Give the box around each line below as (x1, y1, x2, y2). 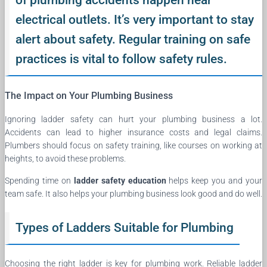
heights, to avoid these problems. (5, 153, 126, 163)
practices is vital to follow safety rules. (15, 51, 227, 66)
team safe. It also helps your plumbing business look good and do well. (5, 188, 262, 198)
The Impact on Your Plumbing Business (5, 89, 173, 101)
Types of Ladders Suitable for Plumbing (15, 220, 234, 235)
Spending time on (5, 175, 74, 185)
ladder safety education (73, 175, 166, 185)
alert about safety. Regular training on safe (15, 32, 250, 46)
